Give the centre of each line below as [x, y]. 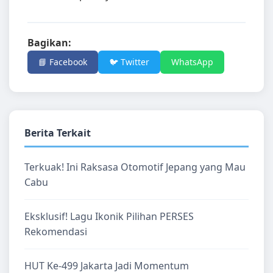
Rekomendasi [56, 232]
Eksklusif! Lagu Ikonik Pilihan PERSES [109, 216]
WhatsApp [192, 62]
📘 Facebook [63, 62]
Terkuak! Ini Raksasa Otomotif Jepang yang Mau [135, 167]
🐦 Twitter [129, 62]
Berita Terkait [58, 133]
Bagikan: [49, 43]
